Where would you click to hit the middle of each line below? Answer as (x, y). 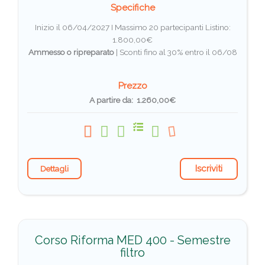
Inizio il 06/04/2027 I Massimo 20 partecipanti (120, 28)
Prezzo (132, 86)
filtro (132, 253)
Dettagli (54, 169)
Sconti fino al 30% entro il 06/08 (178, 52)
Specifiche (132, 8)
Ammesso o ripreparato (71, 52)
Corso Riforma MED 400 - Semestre (132, 240)
